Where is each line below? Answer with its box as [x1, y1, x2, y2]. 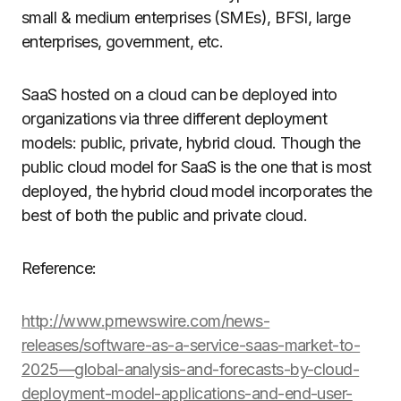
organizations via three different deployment [21, 109, 328, 128]
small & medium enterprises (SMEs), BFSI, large [21, 8, 351, 27]
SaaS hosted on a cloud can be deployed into [21, 85, 337, 104]
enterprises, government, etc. [21, 32, 224, 51]
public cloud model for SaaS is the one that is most [21, 158, 371, 176]
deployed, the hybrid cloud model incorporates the [21, 182, 372, 200]
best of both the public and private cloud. [21, 206, 308, 225]
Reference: [21, 259, 97, 277]
